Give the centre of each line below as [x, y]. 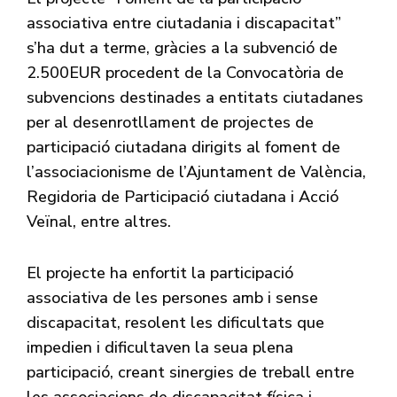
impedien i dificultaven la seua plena [160, 347]
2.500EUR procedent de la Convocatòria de [185, 72]
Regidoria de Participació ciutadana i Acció [183, 196]
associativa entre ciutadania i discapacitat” [184, 23]
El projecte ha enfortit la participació [160, 272]
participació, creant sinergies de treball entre [191, 372]
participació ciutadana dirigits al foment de [183, 147]
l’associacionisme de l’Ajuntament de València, [196, 171]
